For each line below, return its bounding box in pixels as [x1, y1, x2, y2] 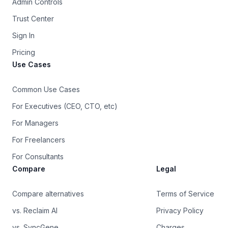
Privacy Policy [156, 206, 204, 215]
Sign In [12, 31, 35, 40]
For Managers [12, 119, 59, 128]
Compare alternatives [12, 189, 84, 198]
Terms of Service [156, 189, 214, 198]
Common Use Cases [12, 85, 80, 94]
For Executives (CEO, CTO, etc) [12, 102, 118, 111]
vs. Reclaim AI [12, 206, 58, 215]
